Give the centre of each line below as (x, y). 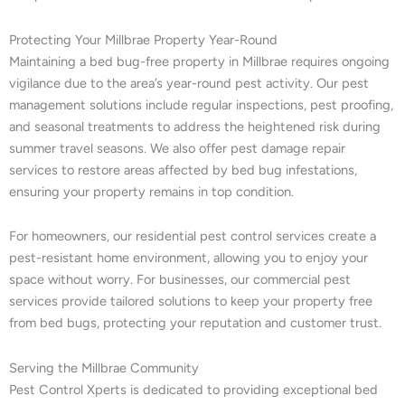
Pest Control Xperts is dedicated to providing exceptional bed (193, 389)
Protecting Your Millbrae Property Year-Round (143, 39)
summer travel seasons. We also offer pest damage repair (177, 148)
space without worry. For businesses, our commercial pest (180, 280)
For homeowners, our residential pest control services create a (193, 236)
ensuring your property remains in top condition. (151, 191)
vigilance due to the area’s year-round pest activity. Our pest (189, 83)
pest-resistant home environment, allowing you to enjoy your (188, 258)
